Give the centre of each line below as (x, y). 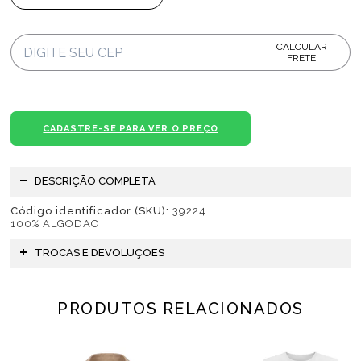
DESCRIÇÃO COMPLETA (95, 181)
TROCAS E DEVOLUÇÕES (100, 253)
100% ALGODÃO (56, 224)
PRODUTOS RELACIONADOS (180, 309)
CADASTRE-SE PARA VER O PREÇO (131, 129)
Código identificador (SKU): (90, 211)
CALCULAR (301, 47)
